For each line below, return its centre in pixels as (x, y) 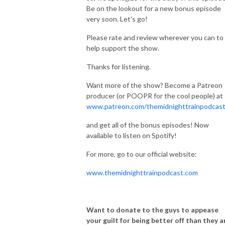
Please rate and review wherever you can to (155, 37)
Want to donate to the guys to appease (152, 209)
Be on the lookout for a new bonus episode (154, 8)
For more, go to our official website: (142, 154)
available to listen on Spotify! (132, 135)
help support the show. (123, 48)
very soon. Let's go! (117, 19)
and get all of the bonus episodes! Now (148, 125)
